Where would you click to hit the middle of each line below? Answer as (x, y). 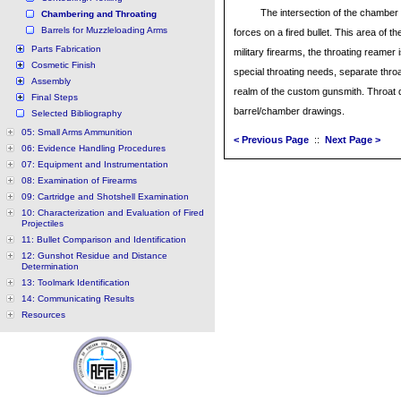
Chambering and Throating (99, 14)
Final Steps (55, 97)
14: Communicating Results (78, 299)
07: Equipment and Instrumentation (95, 164)
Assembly (51, 81)
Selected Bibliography (77, 113)
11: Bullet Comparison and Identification (104, 239)
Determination (50, 266)
